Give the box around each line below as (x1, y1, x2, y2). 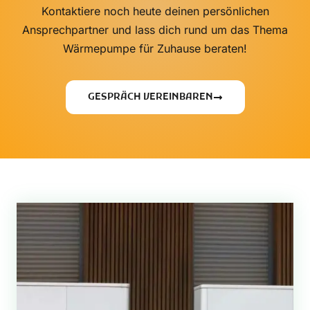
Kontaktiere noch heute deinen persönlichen (41, 4, 269, 18)
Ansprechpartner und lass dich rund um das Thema (22, 23, 288, 37)
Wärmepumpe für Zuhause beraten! (63, 42, 247, 55)
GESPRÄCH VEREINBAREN (87, 91, 213, 104)
